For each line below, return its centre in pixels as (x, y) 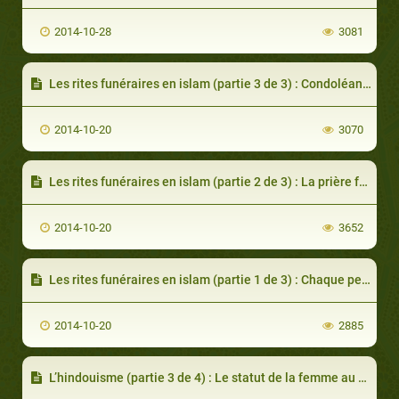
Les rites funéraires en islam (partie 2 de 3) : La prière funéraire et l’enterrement (203, 181)
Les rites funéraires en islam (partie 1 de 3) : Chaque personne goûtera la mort (204, 279)
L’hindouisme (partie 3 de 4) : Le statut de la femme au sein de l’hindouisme (202, 377)
